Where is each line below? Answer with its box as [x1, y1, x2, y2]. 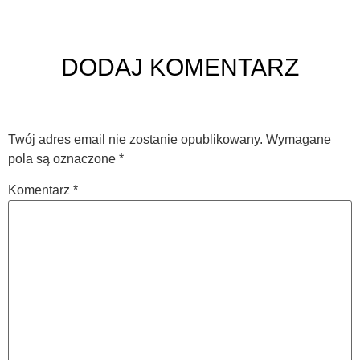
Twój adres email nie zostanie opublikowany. [8, 133, 263, 147]
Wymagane [266, 133, 331, 147]
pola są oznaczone [8, 152, 119, 166]
